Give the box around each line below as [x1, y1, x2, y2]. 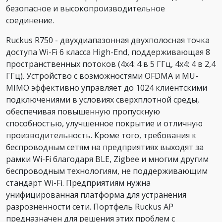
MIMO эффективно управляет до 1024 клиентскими [6, 82, 207, 94]
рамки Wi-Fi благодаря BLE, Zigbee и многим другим [6, 154, 209, 165]
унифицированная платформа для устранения [6, 189, 186, 201]
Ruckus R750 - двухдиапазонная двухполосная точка [6, 35, 210, 46]
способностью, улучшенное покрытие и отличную [6, 118, 203, 129]
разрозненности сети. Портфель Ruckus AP [6, 201, 173, 213]
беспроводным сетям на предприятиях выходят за [6, 142, 204, 153]
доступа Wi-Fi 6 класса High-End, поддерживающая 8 [6, 47, 210, 58]
